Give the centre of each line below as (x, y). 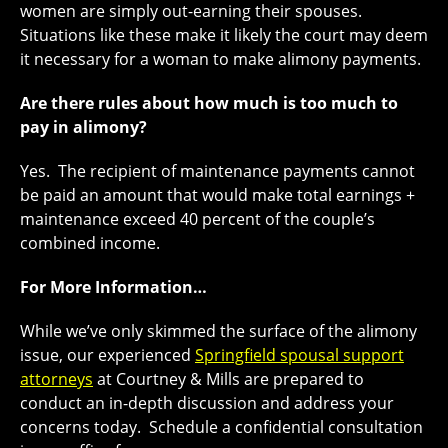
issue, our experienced (107, 355)
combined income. (90, 243)
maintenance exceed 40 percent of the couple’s (197, 219)
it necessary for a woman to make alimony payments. (220, 59)
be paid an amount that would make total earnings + (217, 195)
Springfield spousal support (299, 355)
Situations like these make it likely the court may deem (224, 35)
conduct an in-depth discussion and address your (207, 403)
